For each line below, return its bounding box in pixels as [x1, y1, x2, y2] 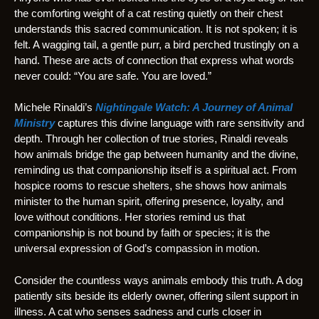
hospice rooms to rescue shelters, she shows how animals [14, 179, 287, 192]
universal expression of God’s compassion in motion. [14, 242, 260, 255]
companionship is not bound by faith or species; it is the [14, 226, 270, 239]
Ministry [14, 117, 55, 130]
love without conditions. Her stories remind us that [14, 211, 245, 224]
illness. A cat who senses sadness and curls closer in [14, 305, 261, 318]
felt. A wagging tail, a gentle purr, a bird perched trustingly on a [14, 38, 298, 51]
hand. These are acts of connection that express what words [14, 53, 294, 66]
